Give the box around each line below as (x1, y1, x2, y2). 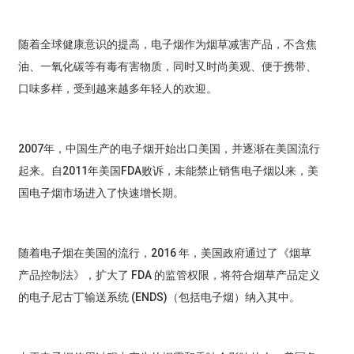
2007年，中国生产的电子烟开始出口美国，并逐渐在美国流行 (17, 142, 320, 156)
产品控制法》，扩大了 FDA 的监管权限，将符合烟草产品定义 (17, 269, 320, 282)
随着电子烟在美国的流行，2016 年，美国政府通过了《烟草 (17, 247, 311, 260)
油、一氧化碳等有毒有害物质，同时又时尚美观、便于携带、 (17, 60, 317, 73)
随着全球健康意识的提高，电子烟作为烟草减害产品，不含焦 (17, 38, 317, 51)
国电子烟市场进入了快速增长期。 (17, 186, 184, 200)
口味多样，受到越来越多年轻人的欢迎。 (17, 82, 217, 96)
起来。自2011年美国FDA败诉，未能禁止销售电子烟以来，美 (17, 164, 318, 178)
